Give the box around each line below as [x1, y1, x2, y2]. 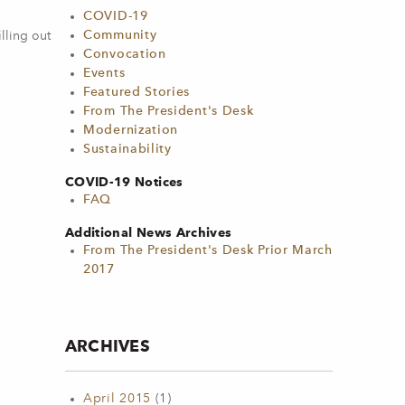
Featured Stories [83, 86, 191, 99]
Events [83, 67, 126, 80]
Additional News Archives [65, 225, 232, 240]
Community [83, 29, 157, 42]
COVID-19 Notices [65, 174, 184, 189]
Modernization [83, 124, 179, 137]
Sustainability [83, 143, 172, 155]
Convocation [83, 48, 166, 61]
